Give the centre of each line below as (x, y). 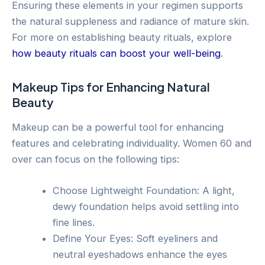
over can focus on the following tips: (96, 159)
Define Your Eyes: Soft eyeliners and (135, 239)
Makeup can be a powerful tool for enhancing (118, 127)
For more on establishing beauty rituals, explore (122, 37)
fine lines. (74, 223)
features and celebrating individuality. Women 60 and (132, 143)
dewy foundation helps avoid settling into (146, 207)
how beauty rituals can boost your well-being (116, 53)
